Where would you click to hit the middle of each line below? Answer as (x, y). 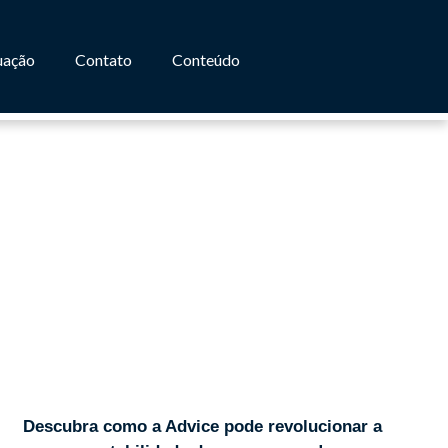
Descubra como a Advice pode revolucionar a (202, 426)
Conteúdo (206, 59)
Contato (104, 59)
